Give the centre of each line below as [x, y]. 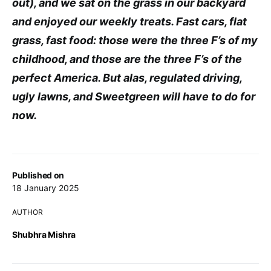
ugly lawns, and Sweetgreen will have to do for [134, 96]
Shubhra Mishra [44, 234]
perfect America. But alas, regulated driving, [127, 77]
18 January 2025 [46, 188]
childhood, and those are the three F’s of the [127, 59]
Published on [38, 175]
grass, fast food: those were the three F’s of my [135, 40]
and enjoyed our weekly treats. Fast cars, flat [129, 21]
